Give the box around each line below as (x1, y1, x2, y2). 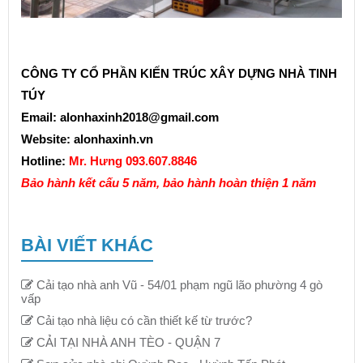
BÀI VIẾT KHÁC (21, 234, 153, 255)
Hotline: (21, 153, 69, 168)
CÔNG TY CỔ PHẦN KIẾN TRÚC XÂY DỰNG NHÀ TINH (21, 66, 337, 80)
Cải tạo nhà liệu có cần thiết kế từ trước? (33, 313, 252, 327)
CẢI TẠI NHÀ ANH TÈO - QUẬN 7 (33, 335, 220, 349)
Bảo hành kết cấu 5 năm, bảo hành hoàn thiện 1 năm (21, 175, 319, 190)
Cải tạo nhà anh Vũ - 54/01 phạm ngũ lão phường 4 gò (33, 277, 322, 292)
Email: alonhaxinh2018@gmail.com (21, 109, 219, 124)
